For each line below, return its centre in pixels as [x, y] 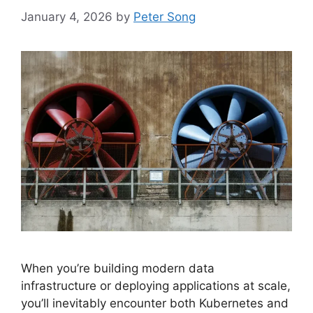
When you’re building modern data [118, 268]
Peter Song [165, 16]
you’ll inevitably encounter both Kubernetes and [155, 303]
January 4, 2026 [67, 16]
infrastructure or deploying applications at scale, [156, 285]
